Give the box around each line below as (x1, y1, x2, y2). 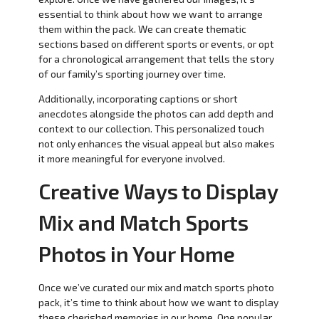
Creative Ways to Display (38, 178, 278, 204)
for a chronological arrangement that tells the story (38, 52, 274, 65)
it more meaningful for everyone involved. (38, 152, 225, 164)
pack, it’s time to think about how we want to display (38, 296, 278, 309)
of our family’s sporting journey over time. (38, 67, 226, 80)
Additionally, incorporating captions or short (38, 92, 238, 105)
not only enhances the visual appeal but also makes (38, 137, 275, 150)
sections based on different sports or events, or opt (38, 37, 274, 50)
